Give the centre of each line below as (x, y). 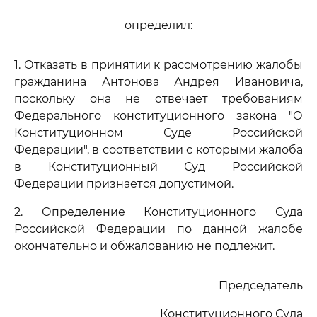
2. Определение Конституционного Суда (158, 212)
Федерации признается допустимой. (124, 184)
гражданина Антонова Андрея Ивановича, (158, 82)
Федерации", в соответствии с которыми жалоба (158, 150)
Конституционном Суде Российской (158, 133)
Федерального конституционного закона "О (158, 116)
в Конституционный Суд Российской (158, 167)
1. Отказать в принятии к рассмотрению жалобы (158, 65)
